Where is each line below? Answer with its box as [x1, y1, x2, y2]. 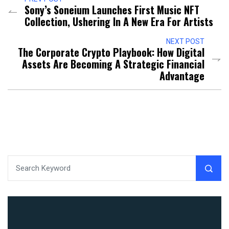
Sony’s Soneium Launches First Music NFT [25, 2, 199, 18]
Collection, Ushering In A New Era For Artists [25, 14, 213, 30]
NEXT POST [166, 37, 204, 46]
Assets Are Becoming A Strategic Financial [22, 56, 204, 72]
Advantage [159, 68, 204, 84]
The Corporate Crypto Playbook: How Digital [18, 44, 204, 60]
